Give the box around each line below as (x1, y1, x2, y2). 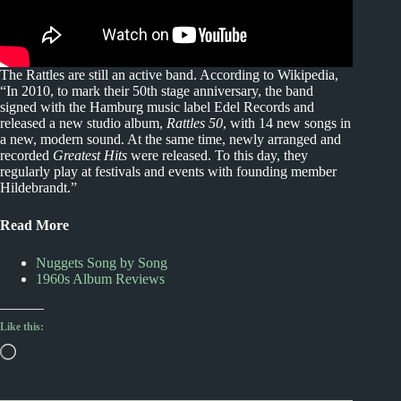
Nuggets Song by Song (36, 254, 167, 270)
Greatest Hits (53, 147, 127, 163)
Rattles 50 (166, 115, 223, 131)
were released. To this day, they (127, 147, 308, 163)
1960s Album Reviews (36, 270, 165, 286)
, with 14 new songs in (223, 115, 351, 131)
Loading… (15, 342, 61, 355)
